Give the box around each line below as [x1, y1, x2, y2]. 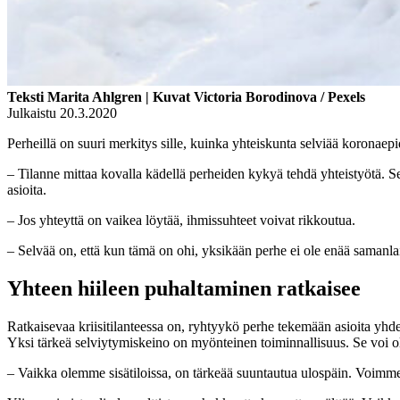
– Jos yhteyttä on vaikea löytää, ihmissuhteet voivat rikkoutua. [7, 212, 355, 229]
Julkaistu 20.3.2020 [7, 105, 117, 121]
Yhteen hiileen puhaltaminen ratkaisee [7, 277, 361, 301]
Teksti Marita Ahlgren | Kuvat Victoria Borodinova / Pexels [7, 89, 365, 105]
